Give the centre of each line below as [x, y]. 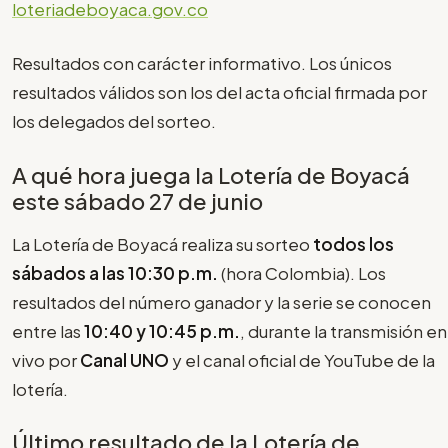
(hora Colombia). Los [302, 272]
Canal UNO [124, 359]
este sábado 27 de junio [137, 200]
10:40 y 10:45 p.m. [162, 330]
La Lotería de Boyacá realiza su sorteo [162, 243]
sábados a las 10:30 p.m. [115, 272]
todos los [353, 243]
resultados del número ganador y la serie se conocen [221, 301]
